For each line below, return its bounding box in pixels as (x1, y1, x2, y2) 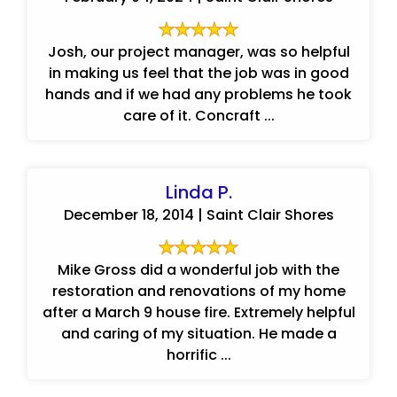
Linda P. (165, 180, 232, 205)
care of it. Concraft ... (122, 105, 275, 126)
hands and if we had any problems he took (45, 84, 352, 105)
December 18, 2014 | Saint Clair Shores (63, 205, 334, 225)
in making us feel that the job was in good (48, 63, 349, 83)
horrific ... (166, 345, 231, 365)
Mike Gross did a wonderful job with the (58, 260, 339, 280)
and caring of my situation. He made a (60, 323, 337, 344)
